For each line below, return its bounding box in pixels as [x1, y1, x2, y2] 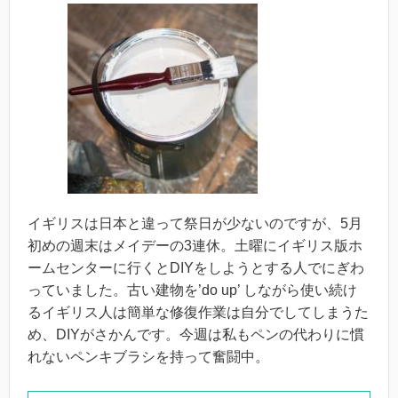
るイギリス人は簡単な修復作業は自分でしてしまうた [28, 305, 369, 321]
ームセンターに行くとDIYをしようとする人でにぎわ [28, 260, 364, 276]
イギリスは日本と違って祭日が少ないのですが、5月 [28, 216, 362, 232]
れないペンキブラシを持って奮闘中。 [28, 349, 269, 365]
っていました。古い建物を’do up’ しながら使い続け [28, 283, 357, 298]
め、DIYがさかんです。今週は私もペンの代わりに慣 [28, 327, 364, 343]
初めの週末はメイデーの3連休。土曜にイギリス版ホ [28, 238, 362, 254]
